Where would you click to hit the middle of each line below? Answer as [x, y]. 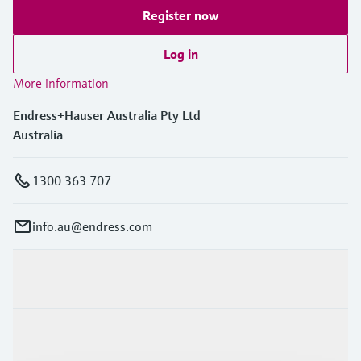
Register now [180, 15]
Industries [41, 337]
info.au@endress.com [92, 226]
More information [61, 83]
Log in [180, 54]
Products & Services [68, 278]
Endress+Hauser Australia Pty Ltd [107, 115]
